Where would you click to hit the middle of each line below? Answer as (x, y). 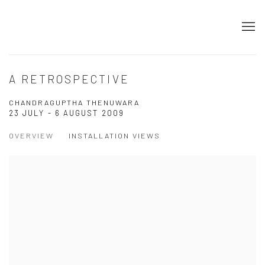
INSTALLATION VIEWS (114, 135)
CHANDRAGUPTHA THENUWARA (74, 102)
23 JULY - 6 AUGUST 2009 (67, 113)
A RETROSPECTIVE (69, 79)
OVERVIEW (31, 135)
